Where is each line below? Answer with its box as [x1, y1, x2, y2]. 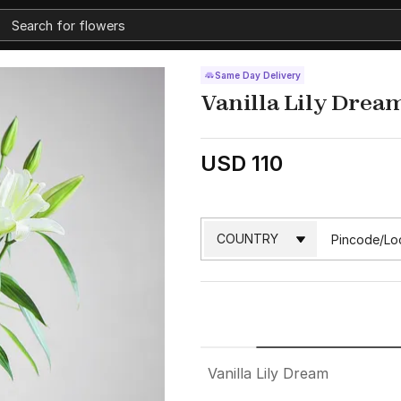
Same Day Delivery [215, 70, 301, 81]
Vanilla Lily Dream [208, 364, 328, 382]
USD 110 [200, 150, 283, 176]
